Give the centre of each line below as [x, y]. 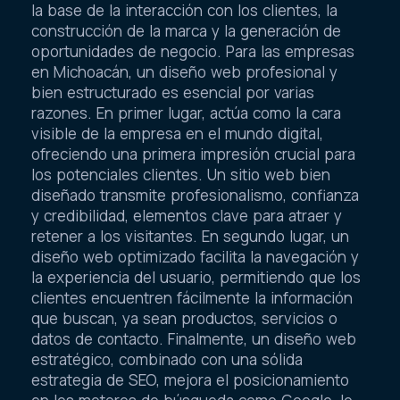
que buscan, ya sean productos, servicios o [184, 319]
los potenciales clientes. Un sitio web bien [181, 175]
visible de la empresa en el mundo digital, [177, 134]
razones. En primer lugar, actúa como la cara [186, 113]
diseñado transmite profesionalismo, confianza [195, 196]
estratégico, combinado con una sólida [167, 360]
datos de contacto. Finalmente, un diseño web [194, 339]
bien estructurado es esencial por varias [173, 93]
